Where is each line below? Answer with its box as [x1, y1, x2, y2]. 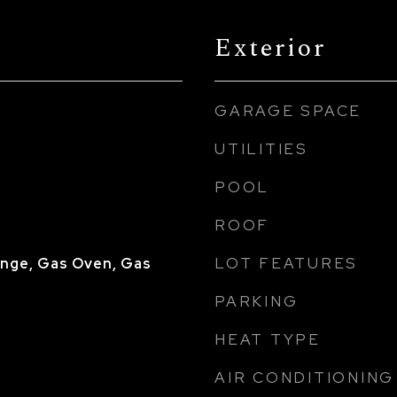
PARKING [214, 292, 299, 311]
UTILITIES [214, 139, 308, 159]
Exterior [214, 28, 326, 67]
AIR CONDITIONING [214, 368, 394, 387]
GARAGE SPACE [214, 101, 362, 121]
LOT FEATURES [214, 253, 358, 273]
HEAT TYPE [214, 330, 321, 349]
